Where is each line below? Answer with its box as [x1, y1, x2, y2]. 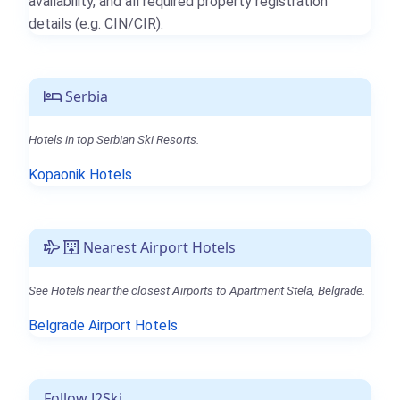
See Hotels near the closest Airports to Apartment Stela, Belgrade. [29, 283, 365, 298]
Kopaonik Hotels [29, 166, 132, 184]
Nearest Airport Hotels [79, 237, 236, 258]
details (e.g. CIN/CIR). [29, 15, 163, 33]
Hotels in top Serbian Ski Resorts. [29, 132, 199, 147]
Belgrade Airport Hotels [29, 317, 178, 335]
